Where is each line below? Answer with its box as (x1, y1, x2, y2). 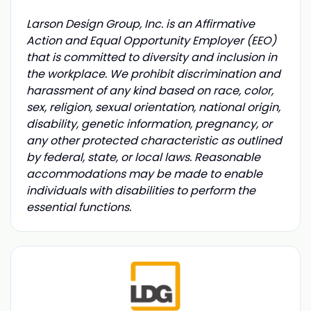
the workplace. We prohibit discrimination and (26, 65, 280, 82)
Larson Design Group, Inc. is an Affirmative (26, 15, 255, 32)
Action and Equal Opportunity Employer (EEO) (26, 32, 276, 49)
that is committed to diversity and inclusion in (26, 49, 277, 65)
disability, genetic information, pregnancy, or (26, 115, 272, 132)
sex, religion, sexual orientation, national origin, (26, 99, 280, 115)
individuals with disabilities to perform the (26, 182, 255, 199)
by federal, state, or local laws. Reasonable (26, 149, 260, 165)
